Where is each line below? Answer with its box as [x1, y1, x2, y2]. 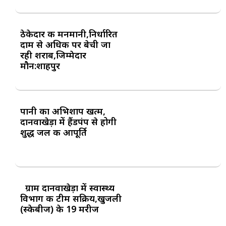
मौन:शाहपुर [20, 60, 60, 72]
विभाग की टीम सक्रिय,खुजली [20, 192, 122, 205]
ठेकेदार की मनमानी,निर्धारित [20, 28, 118, 40]
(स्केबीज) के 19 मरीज [20, 203, 99, 215]
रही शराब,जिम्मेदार [20, 49, 86, 62]
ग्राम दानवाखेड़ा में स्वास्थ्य [20, 182, 115, 194]
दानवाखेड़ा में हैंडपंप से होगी [20, 115, 117, 128]
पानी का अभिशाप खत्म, [20, 104, 105, 117]
